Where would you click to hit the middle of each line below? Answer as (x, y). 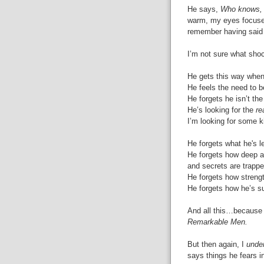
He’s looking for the (221, 110)
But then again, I (217, 244)
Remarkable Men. (217, 222)
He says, (204, 9)
